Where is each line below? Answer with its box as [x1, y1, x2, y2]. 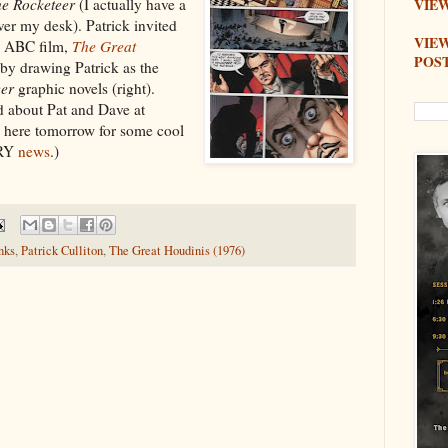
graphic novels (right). [14, 77, 155, 98]
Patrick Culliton [21, 242, 103, 260]
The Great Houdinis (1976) [109, 242, 245, 260]
